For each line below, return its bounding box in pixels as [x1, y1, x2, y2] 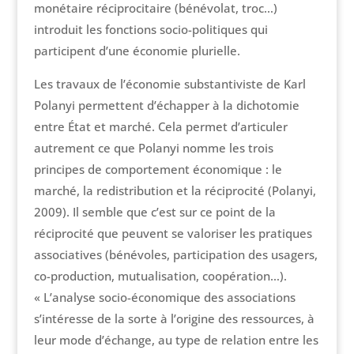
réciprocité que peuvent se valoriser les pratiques [33, 225, 312, 242]
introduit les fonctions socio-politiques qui [33, 21, 268, 38]
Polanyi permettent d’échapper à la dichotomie [33, 97, 299, 114]
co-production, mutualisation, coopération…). [33, 268, 287, 284]
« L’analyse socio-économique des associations [33, 289, 296, 306]
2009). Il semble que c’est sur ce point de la [33, 204, 276, 220]
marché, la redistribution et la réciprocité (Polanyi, [33, 183, 316, 199]
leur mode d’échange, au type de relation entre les [33, 332, 318, 348]
